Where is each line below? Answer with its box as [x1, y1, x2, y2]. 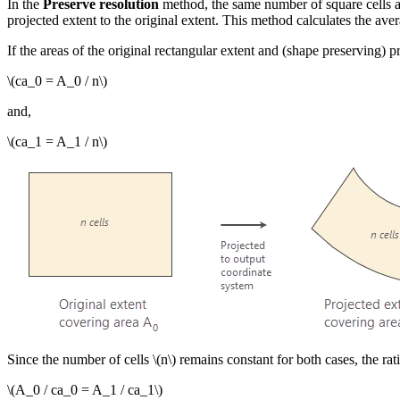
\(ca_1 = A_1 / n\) [7, 133, 107, 149]
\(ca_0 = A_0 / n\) [7, 72, 107, 88]
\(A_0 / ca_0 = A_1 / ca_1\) [7, 381, 162, 397]
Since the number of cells [7, 351, 153, 367]
